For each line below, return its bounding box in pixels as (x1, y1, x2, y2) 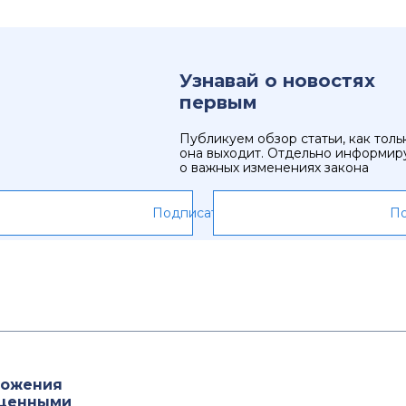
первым (179, 92, 257, 113)
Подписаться (152, 205, 238, 221)
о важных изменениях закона (179, 159, 369, 176)
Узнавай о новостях (179, 70, 375, 92)
